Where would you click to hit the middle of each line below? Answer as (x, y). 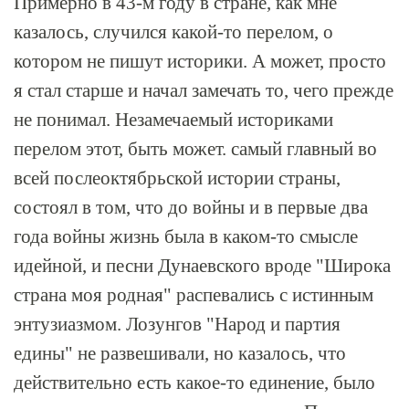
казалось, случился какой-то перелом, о (173, 32)
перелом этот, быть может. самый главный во (195, 149)
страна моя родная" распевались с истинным (194, 295)
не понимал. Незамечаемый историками (173, 120)
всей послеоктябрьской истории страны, (177, 178)
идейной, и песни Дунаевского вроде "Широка (202, 266)
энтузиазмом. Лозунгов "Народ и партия (177, 324)
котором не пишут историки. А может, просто (200, 61)
